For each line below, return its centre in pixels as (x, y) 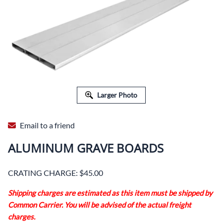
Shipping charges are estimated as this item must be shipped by (110, 193)
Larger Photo (117, 95)
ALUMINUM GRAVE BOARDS (86, 148)
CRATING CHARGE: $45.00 (55, 173)
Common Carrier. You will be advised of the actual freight (100, 205)
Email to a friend (47, 125)
